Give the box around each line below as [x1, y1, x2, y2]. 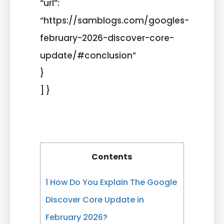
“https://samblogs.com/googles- [40, 14, 189, 26]
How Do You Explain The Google [48, 176, 177, 188]
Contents [91, 150, 132, 162]
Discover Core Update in [45, 193, 144, 205]
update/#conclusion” [40, 49, 136, 61]
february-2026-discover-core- [40, 31, 174, 44]
